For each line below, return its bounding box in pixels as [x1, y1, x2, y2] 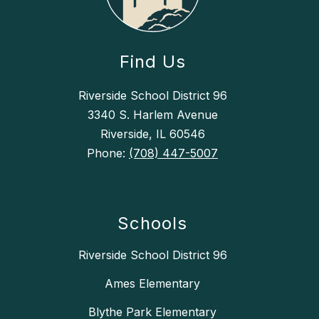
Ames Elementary [105, 276, 200, 291]
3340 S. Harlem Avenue [87, 108, 218, 122]
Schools [117, 213, 187, 234]
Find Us [119, 51, 186, 73]
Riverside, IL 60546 [100, 127, 205, 142]
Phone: [87, 146, 129, 161]
